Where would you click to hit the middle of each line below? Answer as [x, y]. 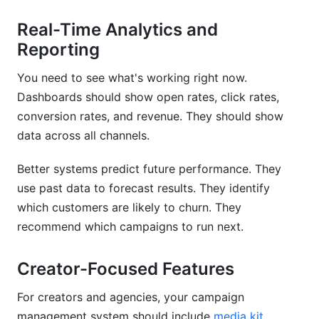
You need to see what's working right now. [132, 78]
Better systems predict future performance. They [149, 169]
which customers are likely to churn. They [129, 207]
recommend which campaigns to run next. [130, 226]
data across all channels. [83, 135]
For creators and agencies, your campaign [131, 297]
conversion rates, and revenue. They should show [150, 116]
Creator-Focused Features [126, 269]
